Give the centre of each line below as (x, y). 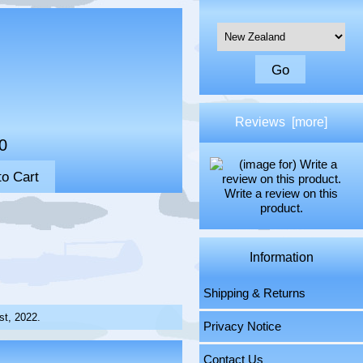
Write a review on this (282, 193)
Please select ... (255, 30)
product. (281, 208)
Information (281, 258)
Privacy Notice (243, 326)
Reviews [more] (282, 122)
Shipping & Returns (255, 293)
